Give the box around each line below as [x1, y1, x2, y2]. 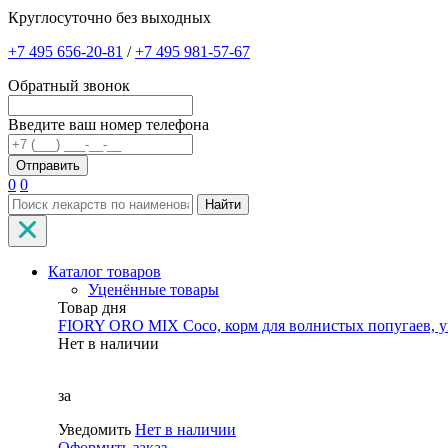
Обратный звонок [8, 77, 130, 95]
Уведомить [58, 421, 135, 439]
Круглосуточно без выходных [8, 9, 211, 27]
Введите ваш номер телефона [8, 116, 209, 134]
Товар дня [58, 299, 126, 317]
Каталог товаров [48, 263, 161, 281]
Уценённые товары [88, 281, 219, 299]
